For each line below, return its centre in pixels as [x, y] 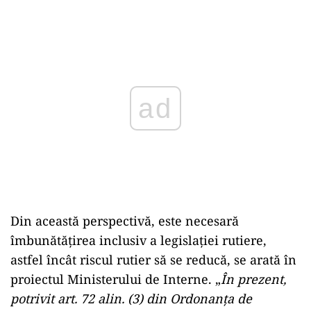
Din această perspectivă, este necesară [125, 221]
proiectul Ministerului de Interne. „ [116, 279]
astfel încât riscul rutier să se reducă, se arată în [153, 260]
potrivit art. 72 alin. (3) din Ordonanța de [131, 299]
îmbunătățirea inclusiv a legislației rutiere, [138, 240]
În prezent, [253, 279]
